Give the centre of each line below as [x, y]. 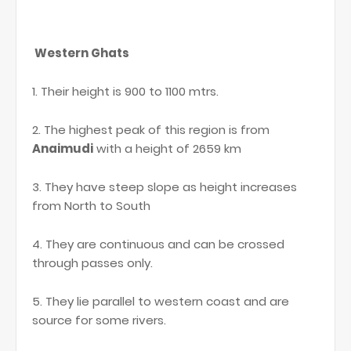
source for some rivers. [99, 320]
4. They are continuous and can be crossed [158, 244]
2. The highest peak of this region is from [151, 130]
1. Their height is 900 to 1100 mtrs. [127, 92]
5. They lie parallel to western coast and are [161, 302]
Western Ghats [82, 53]
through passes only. [92, 263]
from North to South [91, 206]
